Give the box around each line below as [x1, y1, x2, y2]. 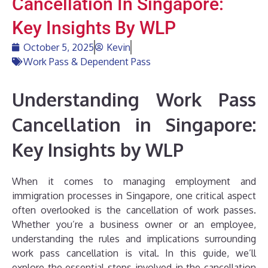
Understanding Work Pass [12, 88, 256, 111]
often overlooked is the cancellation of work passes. [12, 204, 256, 217]
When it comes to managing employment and [12, 175, 256, 188]
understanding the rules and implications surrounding [12, 233, 256, 245]
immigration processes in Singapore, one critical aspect [12, 190, 256, 202]
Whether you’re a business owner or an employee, [12, 218, 256, 231]
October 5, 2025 [23, 41, 94, 54]
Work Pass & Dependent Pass [23, 56, 151, 68]
